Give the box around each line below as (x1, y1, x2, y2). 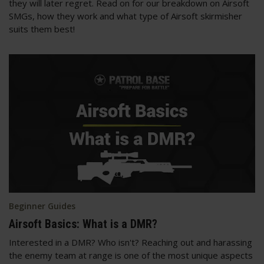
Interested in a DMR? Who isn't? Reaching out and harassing (9, 236, 252, 248)
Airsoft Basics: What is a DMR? (9, 216, 157, 231)
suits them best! (9, 22, 77, 35)
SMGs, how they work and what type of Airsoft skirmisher (9, 9, 242, 22)
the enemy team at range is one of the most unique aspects (9, 249, 253, 261)
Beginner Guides (9, 200, 75, 212)
